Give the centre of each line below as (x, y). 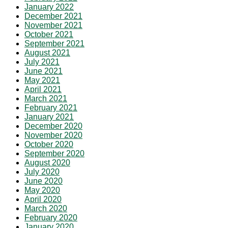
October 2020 (49, 144)
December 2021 (53, 16)
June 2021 (44, 71)
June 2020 (44, 181)
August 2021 (47, 52)
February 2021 (51, 107)
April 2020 (43, 199)
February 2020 (51, 217)
